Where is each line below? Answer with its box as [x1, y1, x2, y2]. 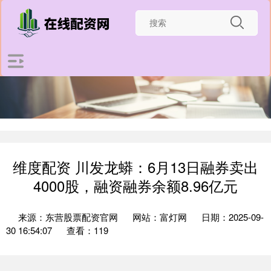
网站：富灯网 [132, 211, 187, 223]
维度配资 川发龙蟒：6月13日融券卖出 [13, 157, 258, 177]
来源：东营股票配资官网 [18, 211, 120, 223]
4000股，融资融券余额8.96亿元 [33, 175, 238, 196]
